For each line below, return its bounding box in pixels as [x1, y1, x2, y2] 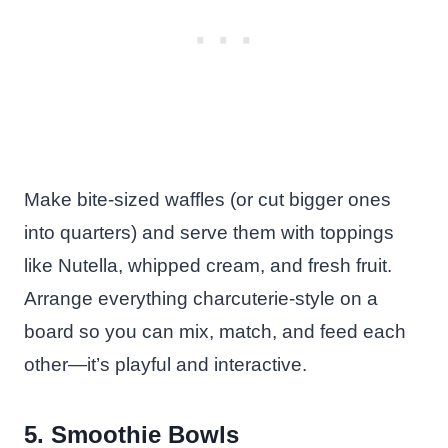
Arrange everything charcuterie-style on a [24, 287, 378, 309]
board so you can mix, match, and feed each [24, 320, 406, 342]
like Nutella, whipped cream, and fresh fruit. [24, 254, 392, 276]
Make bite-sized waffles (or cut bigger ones [24, 188, 391, 210]
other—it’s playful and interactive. [24, 353, 307, 375]
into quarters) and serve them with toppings [24, 221, 394, 243]
